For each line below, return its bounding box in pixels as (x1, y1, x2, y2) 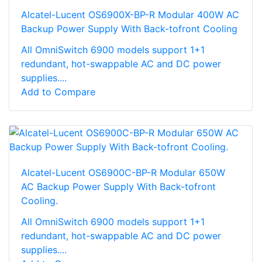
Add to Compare (21, 85, 95, 98)
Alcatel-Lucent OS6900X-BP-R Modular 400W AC (21, 8, 239, 20)
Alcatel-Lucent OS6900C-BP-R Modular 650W (21, 166, 225, 178)
